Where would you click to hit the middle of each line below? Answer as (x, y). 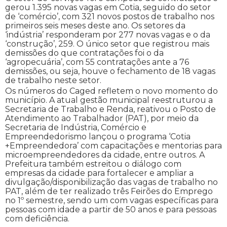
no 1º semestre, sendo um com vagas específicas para (112, 200)
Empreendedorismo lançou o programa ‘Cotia (98, 137)
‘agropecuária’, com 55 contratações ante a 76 (97, 62)
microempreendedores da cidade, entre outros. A (105, 155)
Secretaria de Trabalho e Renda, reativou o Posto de (110, 109)
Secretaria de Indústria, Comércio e (76, 127)
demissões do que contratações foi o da (84, 53)
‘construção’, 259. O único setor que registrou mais (107, 44)
